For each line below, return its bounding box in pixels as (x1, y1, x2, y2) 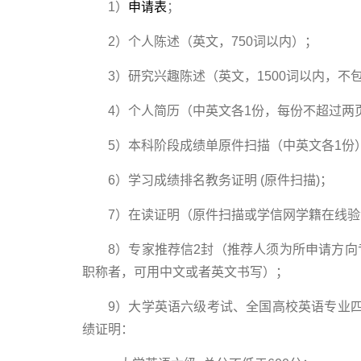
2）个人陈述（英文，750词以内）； (108, 35, 317, 49)
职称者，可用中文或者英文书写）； (82, 265, 288, 280)
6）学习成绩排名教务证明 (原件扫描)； (108, 173, 333, 188)
